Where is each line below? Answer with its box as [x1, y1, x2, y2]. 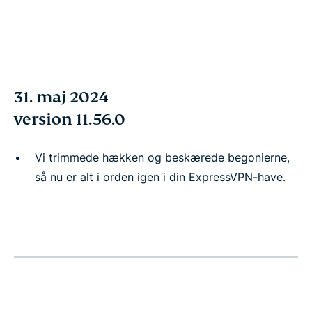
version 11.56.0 [14, 109, 125, 130]
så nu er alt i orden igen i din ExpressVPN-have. [35, 170, 286, 184]
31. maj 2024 [14, 87, 109, 107]
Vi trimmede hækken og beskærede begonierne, [35, 150, 290, 164]
